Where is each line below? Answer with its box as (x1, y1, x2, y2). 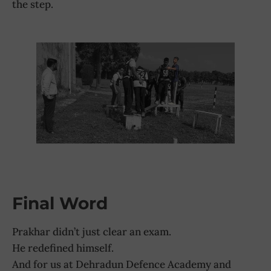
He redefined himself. (12, 241, 114, 255)
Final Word (12, 193, 108, 214)
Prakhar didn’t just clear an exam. (12, 225, 171, 239)
